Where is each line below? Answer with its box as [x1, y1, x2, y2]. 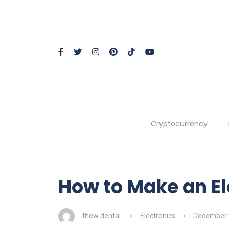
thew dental [82, 211, 121, 220]
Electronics [140, 211, 175, 220]
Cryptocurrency [150, 119, 208, 129]
